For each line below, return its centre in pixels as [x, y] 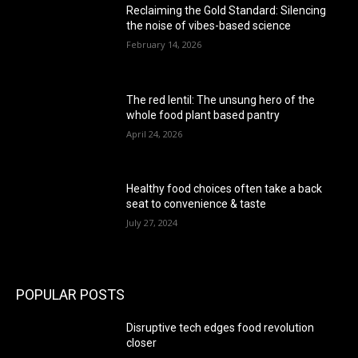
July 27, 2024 [152, 223]
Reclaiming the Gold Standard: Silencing [227, 10]
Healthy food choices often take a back [225, 189]
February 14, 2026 [164, 44]
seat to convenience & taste [197, 204]
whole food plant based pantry [203, 115]
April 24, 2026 [155, 133]
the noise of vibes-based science [209, 26]
